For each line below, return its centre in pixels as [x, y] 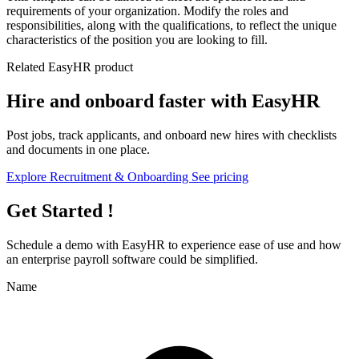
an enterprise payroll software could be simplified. [132, 259]
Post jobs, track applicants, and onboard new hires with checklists [171, 135]
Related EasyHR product [70, 67]
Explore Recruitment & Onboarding [99, 176]
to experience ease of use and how [253, 244]
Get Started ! [60, 210]
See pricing [220, 176]
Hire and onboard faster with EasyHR [163, 101]
